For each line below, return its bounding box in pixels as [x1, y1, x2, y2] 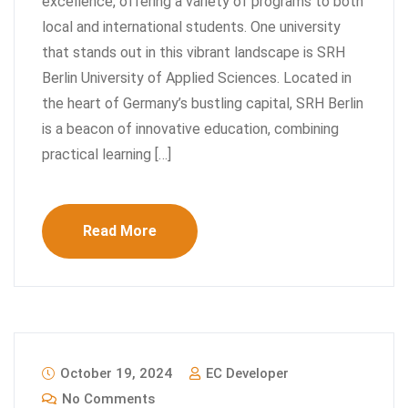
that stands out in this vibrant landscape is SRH [42, 43, 345, 61]
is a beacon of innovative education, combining [42, 119, 339, 138]
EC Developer [202, 364, 289, 382]
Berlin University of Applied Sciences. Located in [42, 68, 352, 87]
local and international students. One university [42, 17, 341, 36]
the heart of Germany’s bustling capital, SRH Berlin [42, 94, 363, 112]
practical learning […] [42, 145, 171, 163]
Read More [83, 221, 157, 240]
